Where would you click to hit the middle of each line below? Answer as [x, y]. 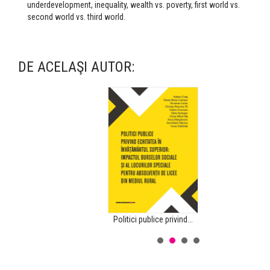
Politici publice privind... [153, 220]
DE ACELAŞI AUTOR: [76, 67]
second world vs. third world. [76, 17]
